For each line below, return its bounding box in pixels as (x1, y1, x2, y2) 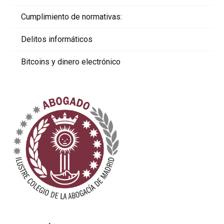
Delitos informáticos (21, 34, 93, 44)
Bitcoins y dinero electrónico (21, 57, 121, 67)
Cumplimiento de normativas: (21, 12, 122, 22)
